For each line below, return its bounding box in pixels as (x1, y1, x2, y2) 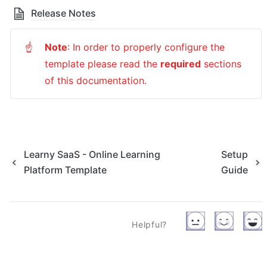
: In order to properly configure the (67, 41, 225, 53)
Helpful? (132, 219, 167, 229)
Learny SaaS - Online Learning (24, 148, 160, 160)
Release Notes (31, 7, 96, 19)
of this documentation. (45, 74, 147, 86)
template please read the (45, 57, 160, 70)
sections (204, 57, 241, 70)
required (160, 57, 201, 70)
